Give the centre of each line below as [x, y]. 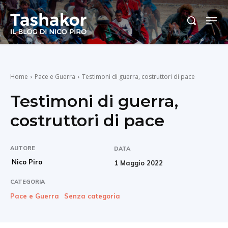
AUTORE [23, 148]
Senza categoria [92, 196]
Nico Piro [27, 162]
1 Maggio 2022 [138, 163]
